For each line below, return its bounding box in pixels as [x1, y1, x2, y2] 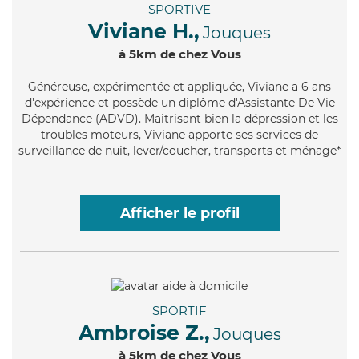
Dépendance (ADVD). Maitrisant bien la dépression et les [21, 111, 338, 127]
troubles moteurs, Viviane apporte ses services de [41, 127, 318, 143]
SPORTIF [152, 302, 207, 318]
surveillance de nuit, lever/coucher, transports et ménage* [18, 143, 341, 159]
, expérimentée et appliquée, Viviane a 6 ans [87, 79, 331, 95]
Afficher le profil [119, 204, 240, 222]
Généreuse [28, 79, 87, 95]
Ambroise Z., [78, 320, 210, 345]
